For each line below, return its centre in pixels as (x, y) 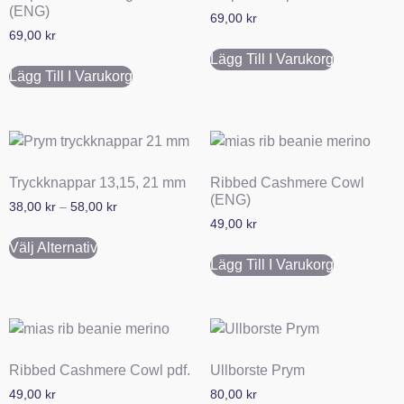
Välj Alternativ (53, 247)
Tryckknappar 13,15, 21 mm (97, 182)
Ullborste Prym (257, 371)
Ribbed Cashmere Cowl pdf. (100, 371)
